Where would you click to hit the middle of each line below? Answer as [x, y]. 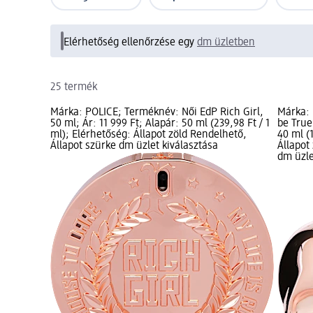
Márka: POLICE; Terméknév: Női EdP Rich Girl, [157, 112]
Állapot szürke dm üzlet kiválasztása [134, 146]
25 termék [74, 87]
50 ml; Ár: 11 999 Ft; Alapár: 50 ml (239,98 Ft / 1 [160, 123]
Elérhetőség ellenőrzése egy [130, 42]
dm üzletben [226, 42]
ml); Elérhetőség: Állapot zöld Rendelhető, [148, 134]
